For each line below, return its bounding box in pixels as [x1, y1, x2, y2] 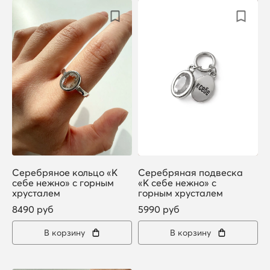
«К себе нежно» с [138, 176, 216, 189]
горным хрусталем [138, 186, 223, 199]
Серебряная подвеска [138, 166, 243, 178]
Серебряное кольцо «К [12, 166, 118, 178]
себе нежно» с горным [12, 176, 114, 189]
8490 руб [12, 202, 54, 215]
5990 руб [138, 202, 180, 215]
